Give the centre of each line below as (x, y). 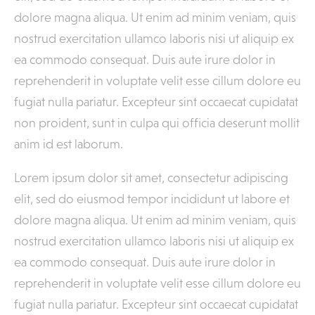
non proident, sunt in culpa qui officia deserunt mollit (157, 123)
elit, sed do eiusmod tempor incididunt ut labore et (152, 199)
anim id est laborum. (69, 144)
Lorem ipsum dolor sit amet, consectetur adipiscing (151, 178)
